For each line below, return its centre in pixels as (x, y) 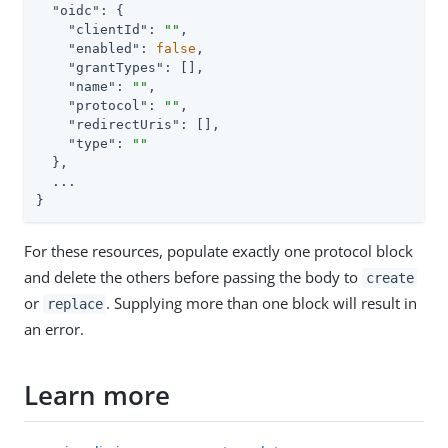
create (389, 277)
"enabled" (104, 48)
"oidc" (76, 10)
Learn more (97, 395)
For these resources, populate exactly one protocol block (218, 250)
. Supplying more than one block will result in (262, 302)
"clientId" (108, 29)
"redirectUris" (124, 124)
